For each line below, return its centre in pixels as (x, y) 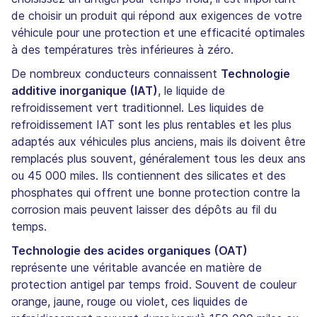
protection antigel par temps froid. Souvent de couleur (154, 284)
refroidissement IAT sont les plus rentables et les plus (151, 124)
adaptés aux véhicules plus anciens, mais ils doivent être (158, 141)
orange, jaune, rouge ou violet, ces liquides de (129, 301)
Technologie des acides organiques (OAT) (129, 250)
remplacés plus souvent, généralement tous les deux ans (158, 158)
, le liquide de (191, 90)
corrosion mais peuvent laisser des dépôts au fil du (144, 209)
